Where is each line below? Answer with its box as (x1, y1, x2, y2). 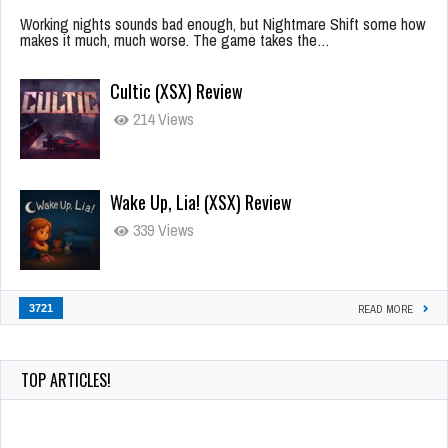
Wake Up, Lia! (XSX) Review (110, 189, 292, 216)
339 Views (129, 219, 194, 242)
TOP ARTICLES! (21, 368, 111, 393)
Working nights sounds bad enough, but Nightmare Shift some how (20, 13, 425, 36)
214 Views (129, 108, 194, 131)
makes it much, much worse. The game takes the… (20, 29, 330, 52)
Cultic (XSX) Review (110, 78, 243, 105)
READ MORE (358, 302, 413, 317)
